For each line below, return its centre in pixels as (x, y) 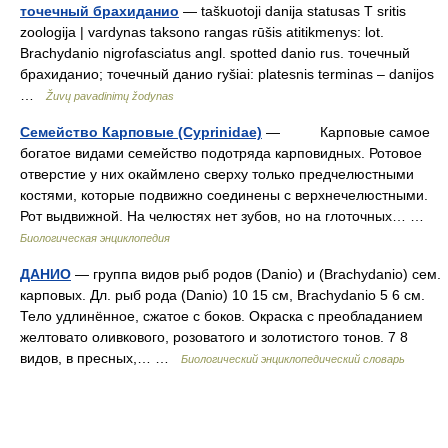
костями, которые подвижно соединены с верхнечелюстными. (224, 195)
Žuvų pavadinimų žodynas (110, 96)
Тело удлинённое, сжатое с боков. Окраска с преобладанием (221, 316)
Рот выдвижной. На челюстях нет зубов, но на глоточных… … (226, 216)
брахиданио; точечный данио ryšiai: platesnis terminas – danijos (227, 74)
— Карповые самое (346, 132)
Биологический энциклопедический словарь (293, 359)
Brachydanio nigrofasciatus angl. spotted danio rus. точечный (215, 53)
